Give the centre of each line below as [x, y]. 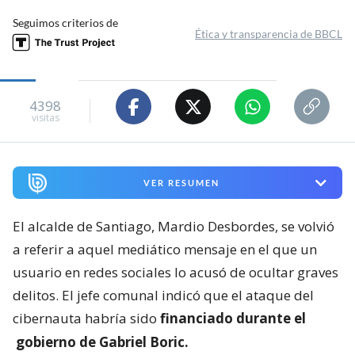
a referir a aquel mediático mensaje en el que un [165, 250]
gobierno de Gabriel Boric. [102, 342]
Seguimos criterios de [65, 23]
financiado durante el [233, 319]
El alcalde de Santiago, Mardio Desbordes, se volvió [174, 227]
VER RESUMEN [181, 183]
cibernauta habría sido [86, 319]
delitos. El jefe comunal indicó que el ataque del [163, 296]
